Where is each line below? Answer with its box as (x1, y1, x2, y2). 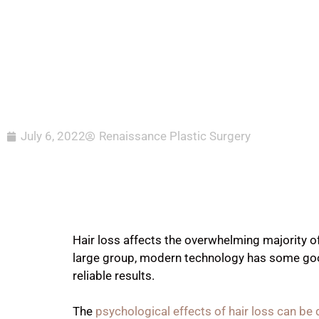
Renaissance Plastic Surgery (99, 129, 251, 143)
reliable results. (73, 268, 155, 283)
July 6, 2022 (21, 129, 85, 143)
